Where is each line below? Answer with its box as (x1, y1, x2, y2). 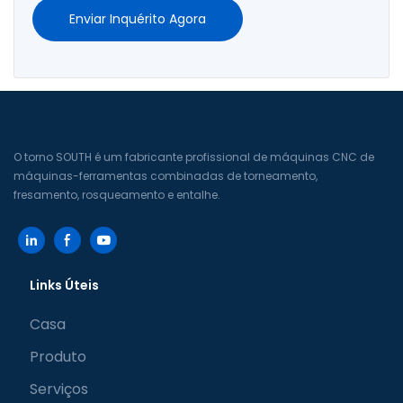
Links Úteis (29, 276, 99, 295)
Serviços (29, 378, 88, 399)
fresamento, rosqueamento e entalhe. (13, 187, 220, 203)
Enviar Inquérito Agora (69, 10, 206, 29)
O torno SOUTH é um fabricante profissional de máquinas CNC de (13, 149, 374, 166)
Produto (29, 345, 86, 367)
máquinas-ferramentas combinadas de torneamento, (13, 168, 318, 184)
